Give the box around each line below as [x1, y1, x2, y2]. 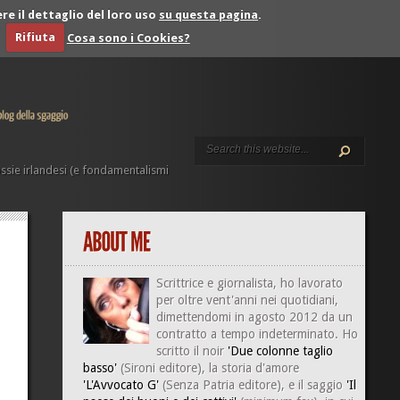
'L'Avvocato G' [82, 378, 159, 392]
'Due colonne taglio [227, 344, 333, 358]
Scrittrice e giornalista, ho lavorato [155, 276, 343, 290]
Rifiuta [14, 30, 55, 44]
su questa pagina [158, 7, 258, 21]
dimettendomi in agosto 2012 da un [155, 310, 353, 324]
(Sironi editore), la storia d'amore [116, 361, 299, 375]
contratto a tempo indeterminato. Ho [155, 327, 358, 341]
